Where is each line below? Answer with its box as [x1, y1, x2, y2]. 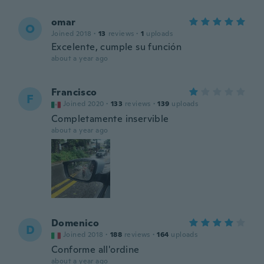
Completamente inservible [51, 113, 169, 125]
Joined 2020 [63, 99, 104, 108]
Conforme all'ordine [51, 243, 140, 256]
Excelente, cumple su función [51, 41, 182, 53]
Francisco [51, 86, 97, 98]
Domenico [51, 217, 100, 229]
